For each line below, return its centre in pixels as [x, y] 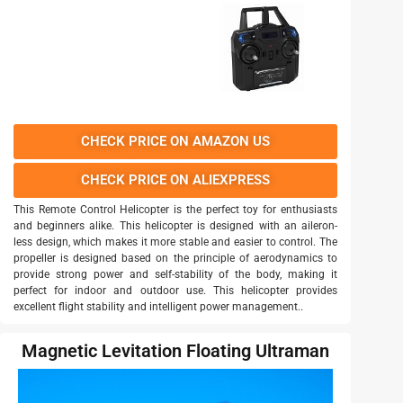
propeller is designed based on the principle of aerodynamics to [175, 258]
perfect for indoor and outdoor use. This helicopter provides [175, 290]
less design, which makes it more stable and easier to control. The [175, 242]
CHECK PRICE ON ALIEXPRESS [175, 179]
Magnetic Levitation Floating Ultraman [175, 350]
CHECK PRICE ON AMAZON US [175, 141]
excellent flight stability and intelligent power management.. [158, 306]
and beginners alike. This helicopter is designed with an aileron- [175, 225]
